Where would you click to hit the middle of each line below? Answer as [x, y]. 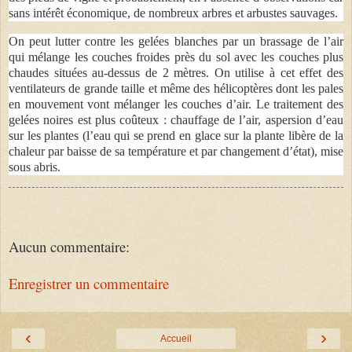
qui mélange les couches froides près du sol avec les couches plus [176, 57]
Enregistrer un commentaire [89, 283]
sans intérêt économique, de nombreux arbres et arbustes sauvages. [173, 13]
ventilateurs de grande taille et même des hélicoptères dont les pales [176, 88]
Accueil [176, 339]
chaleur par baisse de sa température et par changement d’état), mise [176, 151]
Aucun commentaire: [69, 247]
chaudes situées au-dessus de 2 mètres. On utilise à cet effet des [176, 72]
